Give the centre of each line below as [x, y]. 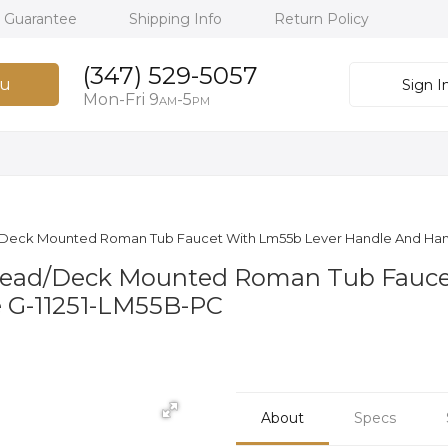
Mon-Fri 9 [120, 99]
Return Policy [321, 19]
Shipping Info [177, 19]
